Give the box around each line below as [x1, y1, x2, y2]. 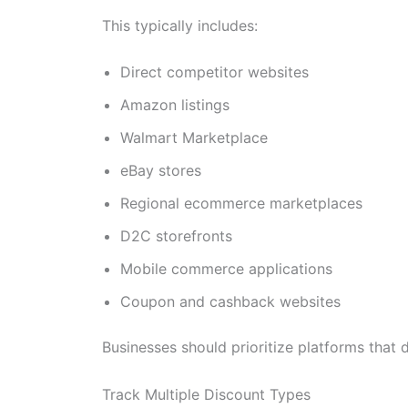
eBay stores [120, 161, 201, 180]
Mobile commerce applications [120, 260, 332, 279]
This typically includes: [102, 15, 258, 35]
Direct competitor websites [120, 63, 309, 82]
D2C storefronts [120, 227, 232, 246]
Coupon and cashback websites [120, 292, 341, 311]
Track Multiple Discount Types [102, 384, 311, 403]
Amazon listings [120, 96, 229, 115]
